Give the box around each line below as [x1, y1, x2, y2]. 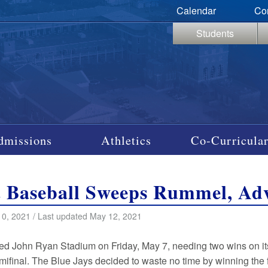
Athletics [101, 131, 152, 148]
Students [196, 26, 234, 40]
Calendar [176, 4, 216, 17]
